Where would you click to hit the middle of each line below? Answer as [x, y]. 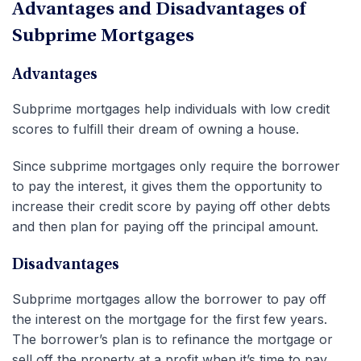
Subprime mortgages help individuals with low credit [171, 108]
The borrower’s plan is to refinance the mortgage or [172, 339]
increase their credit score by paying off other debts [171, 206]
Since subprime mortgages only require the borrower [176, 166]
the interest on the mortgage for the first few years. [170, 319]
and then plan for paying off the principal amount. [165, 226]
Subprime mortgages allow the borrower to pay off [169, 299]
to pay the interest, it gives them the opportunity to [167, 186]
